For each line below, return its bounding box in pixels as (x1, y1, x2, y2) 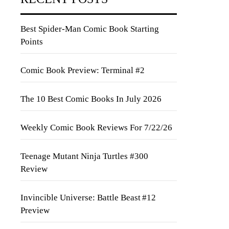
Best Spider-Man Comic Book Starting (20, 24, 159, 34)
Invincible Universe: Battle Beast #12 (20, 193, 156, 202)
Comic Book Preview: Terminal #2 (20, 65, 145, 75)
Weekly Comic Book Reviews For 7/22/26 (20, 123, 172, 132)
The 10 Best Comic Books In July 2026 (20, 94, 162, 104)
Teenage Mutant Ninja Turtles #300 (20, 151, 148, 161)
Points (20, 37, 43, 47)
